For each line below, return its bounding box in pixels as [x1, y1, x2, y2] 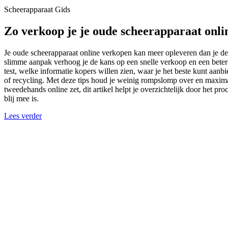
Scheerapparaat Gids [4, 5, 70, 14]
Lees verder [4, 111, 42, 120]
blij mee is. [4, 94, 39, 103]
